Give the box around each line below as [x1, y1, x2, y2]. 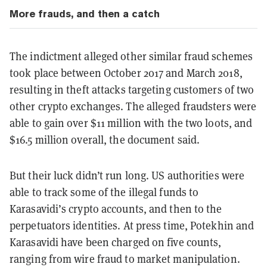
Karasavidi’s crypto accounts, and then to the [10, 201, 222, 216]
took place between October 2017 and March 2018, [10, 66, 243, 80]
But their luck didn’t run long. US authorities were [10, 168, 245, 183]
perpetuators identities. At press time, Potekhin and [10, 218, 254, 233]
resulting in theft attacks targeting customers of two [10, 82, 254, 97]
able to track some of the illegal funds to [10, 185, 199, 200]
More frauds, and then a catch [10, 8, 160, 20]
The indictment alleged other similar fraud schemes [10, 49, 253, 64]
